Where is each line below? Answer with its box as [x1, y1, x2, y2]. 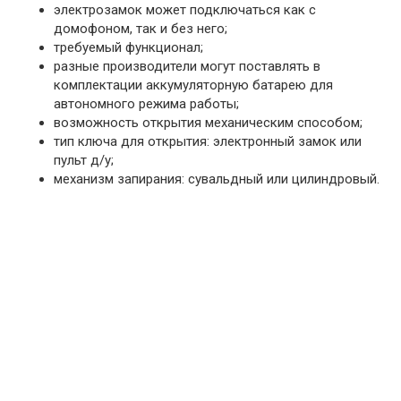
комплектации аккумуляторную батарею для [54, 76, 333, 93]
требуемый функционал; [54, 38, 203, 55]
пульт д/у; [54, 151, 114, 168]
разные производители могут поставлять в [54, 57, 320, 74]
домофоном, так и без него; [54, 20, 227, 37]
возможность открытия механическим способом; [54, 114, 363, 131]
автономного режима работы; [54, 95, 239, 112]
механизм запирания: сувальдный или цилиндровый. [54, 170, 380, 187]
